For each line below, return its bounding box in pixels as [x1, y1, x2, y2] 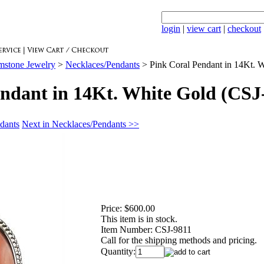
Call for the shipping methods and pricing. [101, 235, 257, 245]
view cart [187, 24, 221, 34]
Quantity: [101, 246, 136, 256]
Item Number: [101, 224, 153, 235]
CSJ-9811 [155, 224, 192, 235]
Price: [101, 203, 122, 213]
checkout [227, 24, 261, 34]
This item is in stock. [101, 213, 177, 224]
